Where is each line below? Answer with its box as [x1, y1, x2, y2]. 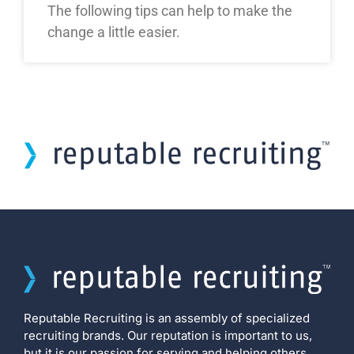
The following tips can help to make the [47, 2, 292, 19]
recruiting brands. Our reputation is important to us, [24, 327, 312, 343]
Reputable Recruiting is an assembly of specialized [24, 310, 310, 326]
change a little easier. [47, 23, 180, 40]
